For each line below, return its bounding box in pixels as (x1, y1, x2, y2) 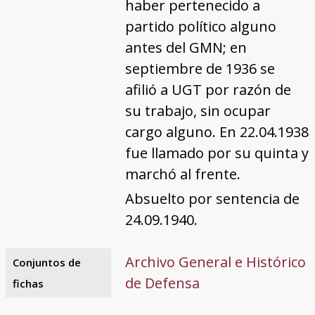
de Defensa (124, 273, 200, 292)
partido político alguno (124, 16, 276, 36)
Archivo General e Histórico (124, 252, 306, 271)
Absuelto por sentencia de (124, 188, 300, 208)
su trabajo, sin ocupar (124, 101, 271, 120)
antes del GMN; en (124, 37, 247, 57)
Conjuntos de (12, 255, 81, 269)
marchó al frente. (124, 164, 240, 184)
